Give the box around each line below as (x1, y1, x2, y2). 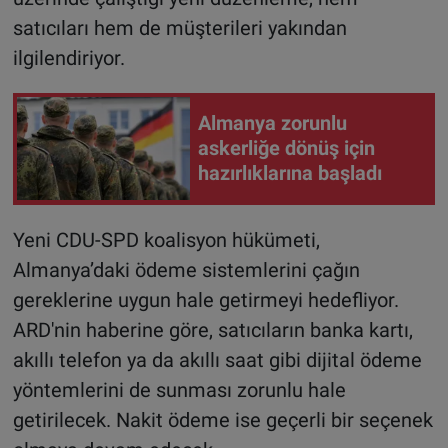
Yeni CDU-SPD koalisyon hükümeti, (12, 227, 320, 252)
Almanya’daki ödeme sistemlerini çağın (12, 257, 360, 282)
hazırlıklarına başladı (198, 161, 382, 186)
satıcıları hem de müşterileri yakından (12, 15, 347, 40)
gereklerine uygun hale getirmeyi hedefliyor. (12, 287, 399, 312)
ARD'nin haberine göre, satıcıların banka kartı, (12, 317, 413, 342)
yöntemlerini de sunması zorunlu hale (12, 377, 346, 402)
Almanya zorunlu (198, 111, 347, 136)
